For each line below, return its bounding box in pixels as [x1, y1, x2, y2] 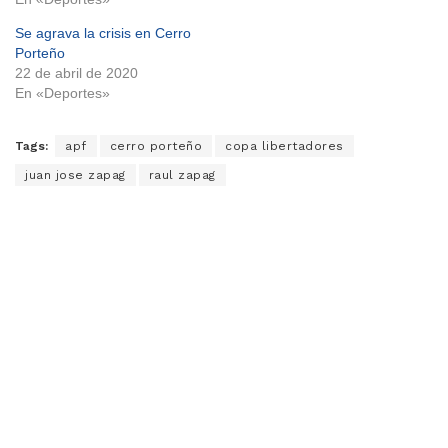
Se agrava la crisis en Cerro [15, 25, 191, 42]
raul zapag [148, 168, 216, 183]
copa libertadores [225, 139, 344, 154]
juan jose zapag [25, 168, 126, 183]
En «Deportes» [15, 85, 110, 102]
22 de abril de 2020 [15, 65, 138, 82]
